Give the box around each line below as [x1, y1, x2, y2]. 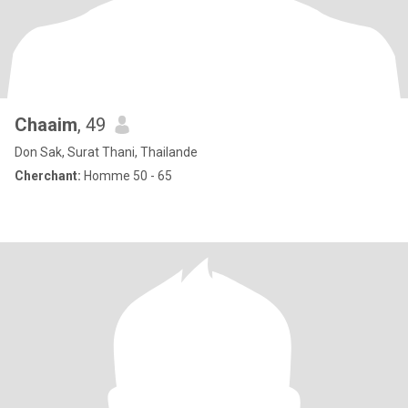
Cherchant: [15, 168, 81, 183]
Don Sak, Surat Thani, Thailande [15, 145, 198, 159]
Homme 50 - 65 [81, 168, 172, 183]
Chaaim [15, 114, 77, 136]
